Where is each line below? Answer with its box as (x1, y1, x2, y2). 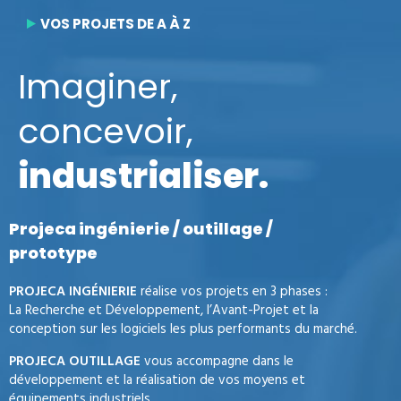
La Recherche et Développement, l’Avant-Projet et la (9, 300, 319, 321)
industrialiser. (18, 152, 269, 200)
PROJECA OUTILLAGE (9, 351, 141, 372)
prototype (9, 242, 98, 264)
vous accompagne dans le (141, 351, 294, 372)
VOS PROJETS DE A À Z (40, 14, 191, 33)
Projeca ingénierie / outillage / (9, 218, 273, 240)
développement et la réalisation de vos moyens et (9, 370, 305, 391)
